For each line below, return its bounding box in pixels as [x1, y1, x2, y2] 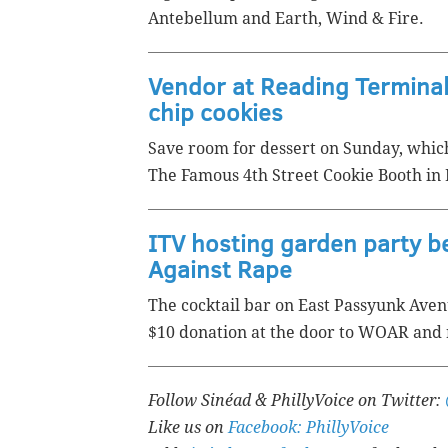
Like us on [148, 418, 228, 438]
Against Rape [148, 252, 292, 286]
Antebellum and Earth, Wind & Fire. [148, 9, 428, 29]
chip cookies [148, 95, 283, 129]
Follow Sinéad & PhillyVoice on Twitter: [148, 391, 445, 411]
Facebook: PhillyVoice [228, 418, 389, 438]
